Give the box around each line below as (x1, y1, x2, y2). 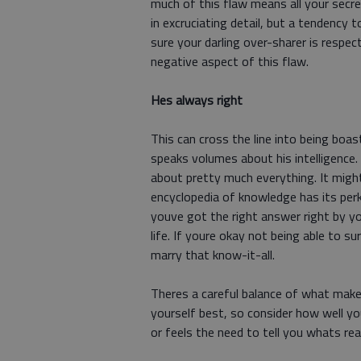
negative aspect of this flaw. (151, 52, 309, 71)
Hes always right (151, 90, 243, 110)
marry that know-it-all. (151, 245, 275, 264)
